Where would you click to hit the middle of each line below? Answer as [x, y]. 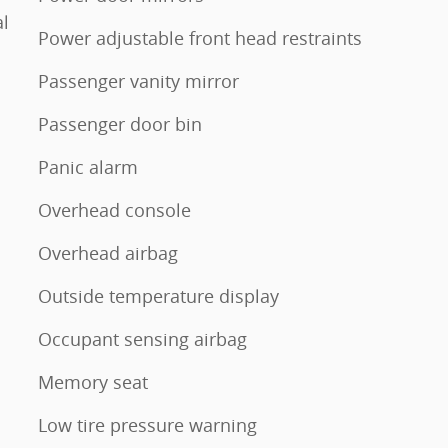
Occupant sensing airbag [142, 339]
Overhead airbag [108, 253]
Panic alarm [88, 167]
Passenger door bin [120, 124]
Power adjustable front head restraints [200, 38]
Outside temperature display [158, 296]
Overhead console [114, 210]
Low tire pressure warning [147, 425]
